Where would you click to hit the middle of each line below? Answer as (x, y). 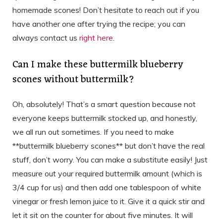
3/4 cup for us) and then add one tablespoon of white (107, 188)
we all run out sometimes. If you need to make (93, 132)
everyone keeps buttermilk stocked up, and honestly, (105, 118)
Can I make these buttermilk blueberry (98, 65)
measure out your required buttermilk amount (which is (107, 174)
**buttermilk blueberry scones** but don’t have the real (109, 146)
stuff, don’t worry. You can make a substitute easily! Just (110, 160)
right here (96, 38)
